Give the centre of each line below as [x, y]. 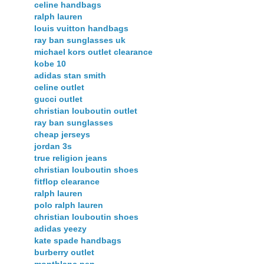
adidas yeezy [60, 228]
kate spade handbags [78, 240]
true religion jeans [71, 158]
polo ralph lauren [69, 205]
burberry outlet [64, 252]
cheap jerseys [62, 134]
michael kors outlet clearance [93, 52]
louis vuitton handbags [81, 28]
